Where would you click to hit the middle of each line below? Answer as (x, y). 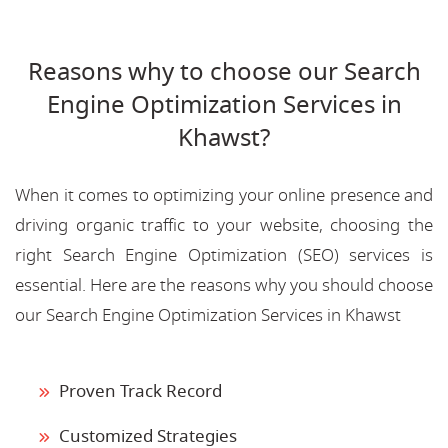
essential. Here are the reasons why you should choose (224, 285)
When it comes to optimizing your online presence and (224, 195)
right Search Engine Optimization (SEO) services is (224, 255)
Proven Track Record (140, 391)
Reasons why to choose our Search (224, 71)
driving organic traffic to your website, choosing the (224, 225)
